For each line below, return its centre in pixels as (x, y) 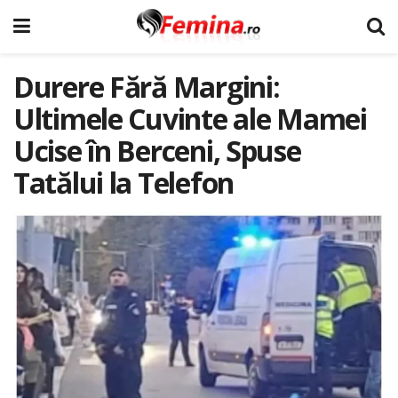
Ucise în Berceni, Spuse (157, 151)
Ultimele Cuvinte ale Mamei (190, 119)
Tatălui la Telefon (123, 183)
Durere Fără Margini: (147, 87)
